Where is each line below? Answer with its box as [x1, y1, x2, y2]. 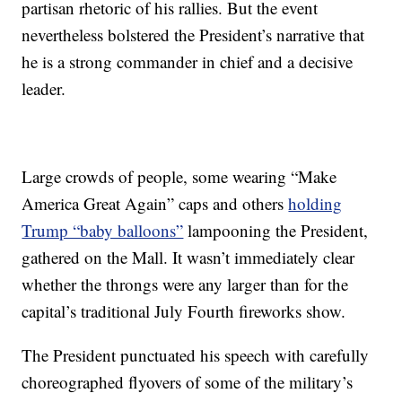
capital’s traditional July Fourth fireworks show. [22, 300, 346, 322]
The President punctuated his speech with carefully [22, 344, 370, 366]
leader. [22, 77, 66, 100]
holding [288, 192, 343, 214]
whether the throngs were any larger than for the [22, 273, 349, 295]
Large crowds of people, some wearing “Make [22, 165, 337, 188]
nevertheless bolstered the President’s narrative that [22, 23, 365, 46]
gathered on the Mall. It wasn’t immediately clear [22, 246, 355, 268]
